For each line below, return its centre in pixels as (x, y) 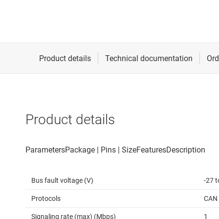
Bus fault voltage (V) (62, 181)
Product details (70, 120)
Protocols (46, 199)
